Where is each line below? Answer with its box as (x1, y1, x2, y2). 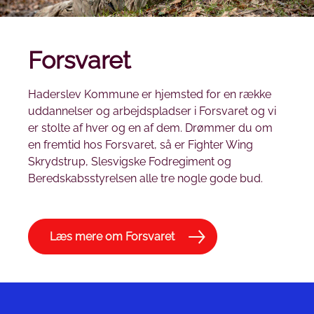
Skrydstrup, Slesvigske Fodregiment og (28, 155, 231, 169)
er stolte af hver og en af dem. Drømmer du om (28, 121, 273, 135)
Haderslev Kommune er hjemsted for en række (28, 88, 271, 102)
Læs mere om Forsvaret (50, 230, 175, 244)
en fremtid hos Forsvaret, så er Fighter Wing (28, 138, 253, 152)
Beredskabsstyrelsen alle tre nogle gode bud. (28, 172, 263, 186)
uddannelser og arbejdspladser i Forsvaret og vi (28, 104, 276, 118)
